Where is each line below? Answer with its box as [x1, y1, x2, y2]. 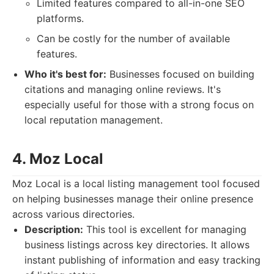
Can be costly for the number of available [37, 32, 230, 45]
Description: [24, 223, 83, 235]
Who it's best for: [24, 68, 106, 80]
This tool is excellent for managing [83, 223, 246, 235]
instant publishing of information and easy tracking [24, 254, 261, 266]
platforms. [37, 12, 84, 24]
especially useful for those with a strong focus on [24, 98, 254, 111]
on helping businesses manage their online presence [12, 193, 253, 205]
